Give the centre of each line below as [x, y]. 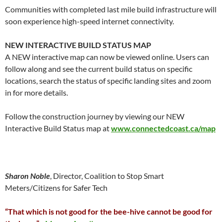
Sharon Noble [28, 176]
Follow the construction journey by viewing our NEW [95, 116]
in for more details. [36, 92]
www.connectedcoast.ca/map [163, 128]
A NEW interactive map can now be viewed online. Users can [107, 57]
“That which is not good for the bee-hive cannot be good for [109, 211]
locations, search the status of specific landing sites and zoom [108, 81]
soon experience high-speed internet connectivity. [89, 21]
